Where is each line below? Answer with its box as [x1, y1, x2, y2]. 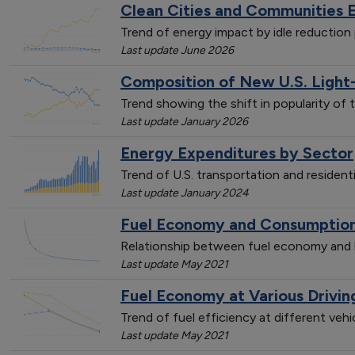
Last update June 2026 [120, 43, 234, 57]
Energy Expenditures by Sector [120, 143, 353, 162]
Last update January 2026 [120, 114, 248, 128]
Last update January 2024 [120, 185, 249, 200]
